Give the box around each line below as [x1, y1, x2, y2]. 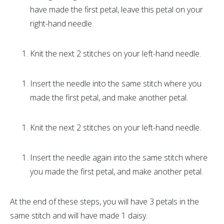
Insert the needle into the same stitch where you [30, 78, 201, 89]
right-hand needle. [30, 18, 93, 29]
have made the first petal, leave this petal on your [30, 4, 203, 15]
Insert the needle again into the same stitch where [30, 152, 207, 163]
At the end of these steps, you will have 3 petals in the [10, 196, 199, 207]
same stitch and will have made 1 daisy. [10, 210, 147, 221]
